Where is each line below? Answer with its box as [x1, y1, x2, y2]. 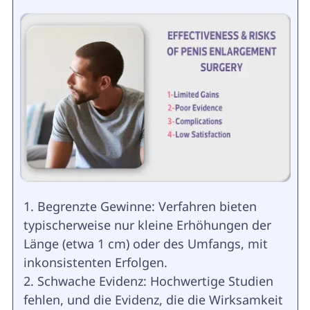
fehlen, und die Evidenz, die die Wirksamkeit [23, 291, 283, 309]
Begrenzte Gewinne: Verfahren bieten [37, 198, 257, 215]
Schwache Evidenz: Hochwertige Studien [37, 273, 273, 290]
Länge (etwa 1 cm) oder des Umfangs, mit [23, 235, 268, 253]
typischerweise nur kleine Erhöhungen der [23, 217, 271, 234]
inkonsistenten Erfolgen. [23, 254, 167, 271]
